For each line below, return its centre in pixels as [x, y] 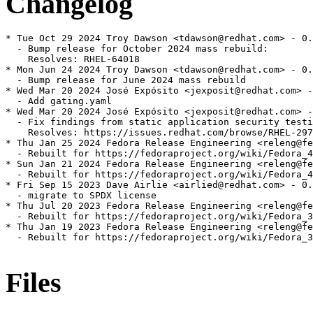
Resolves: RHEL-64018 [73, 59]
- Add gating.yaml [59, 101]
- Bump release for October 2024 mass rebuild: [137, 49]
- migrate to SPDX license [81, 196]
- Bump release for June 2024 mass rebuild [126, 80]
